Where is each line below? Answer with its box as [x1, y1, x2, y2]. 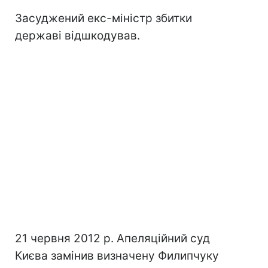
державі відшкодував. [15, 28, 140, 42]
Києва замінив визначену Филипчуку [15, 248, 219, 263]
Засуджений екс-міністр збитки [15, 11, 192, 25]
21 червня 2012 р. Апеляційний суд [15, 231, 210, 245]
